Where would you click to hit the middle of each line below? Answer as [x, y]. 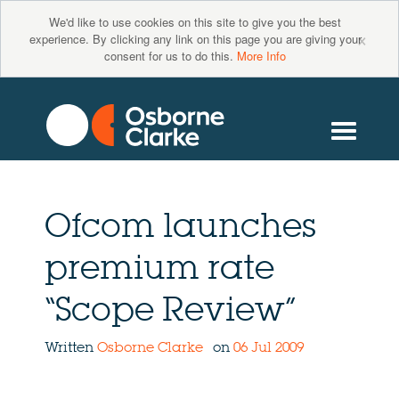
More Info [261, 56]
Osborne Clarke [152, 349]
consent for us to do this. [171, 56]
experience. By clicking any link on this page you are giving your [195, 39]
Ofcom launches [180, 228]
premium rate [159, 270]
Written [71, 349]
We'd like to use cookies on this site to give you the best [195, 22]
